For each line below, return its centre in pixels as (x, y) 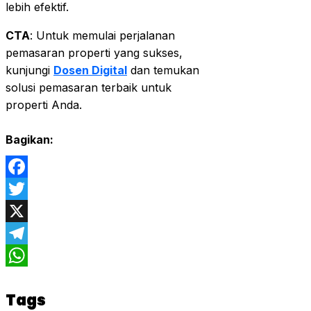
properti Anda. (44, 105)
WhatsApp (33, 278)
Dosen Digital (90, 70)
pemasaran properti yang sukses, (94, 53)
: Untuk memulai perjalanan (102, 36)
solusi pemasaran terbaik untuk (89, 88)
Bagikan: (30, 140)
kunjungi (30, 70)
